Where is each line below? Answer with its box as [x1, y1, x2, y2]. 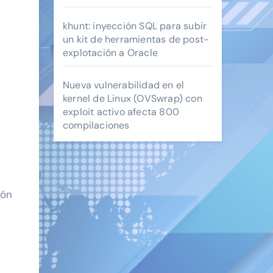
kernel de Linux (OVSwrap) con [63, 92, 202, 105]
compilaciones [63, 119, 130, 132]
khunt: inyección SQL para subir [63, 19, 207, 32]
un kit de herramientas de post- [63, 33, 210, 46]
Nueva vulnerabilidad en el [63, 79, 185, 91]
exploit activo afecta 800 [63, 105, 179, 118]
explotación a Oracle [63, 46, 158, 59]
